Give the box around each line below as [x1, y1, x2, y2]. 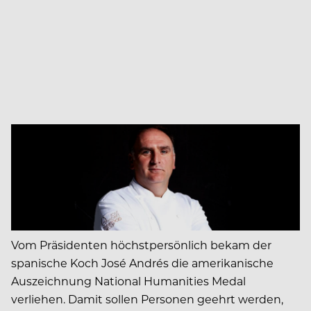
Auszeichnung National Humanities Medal [11, 273, 246, 288]
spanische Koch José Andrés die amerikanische [11, 255, 274, 270]
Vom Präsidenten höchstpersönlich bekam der [11, 237, 271, 252]
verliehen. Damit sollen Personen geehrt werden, [11, 291, 283, 306]
